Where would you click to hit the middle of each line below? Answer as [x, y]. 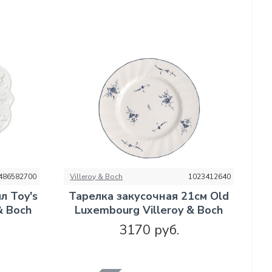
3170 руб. [149, 230]
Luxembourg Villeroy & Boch [149, 210]
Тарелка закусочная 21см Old [149, 196]
